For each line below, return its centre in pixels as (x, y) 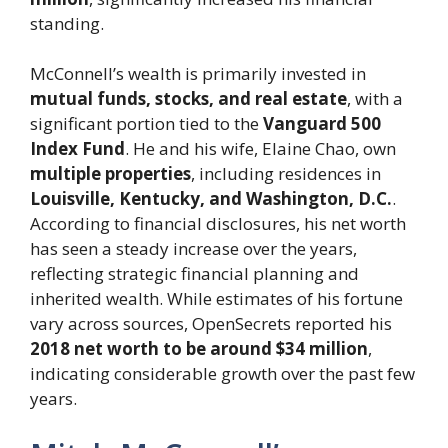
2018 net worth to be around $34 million (199, 349)
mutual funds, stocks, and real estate (188, 99)
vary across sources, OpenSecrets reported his (211, 324)
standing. (67, 23)
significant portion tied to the (146, 124)
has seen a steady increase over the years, (193, 249)
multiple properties (110, 174)
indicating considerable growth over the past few (222, 374)
